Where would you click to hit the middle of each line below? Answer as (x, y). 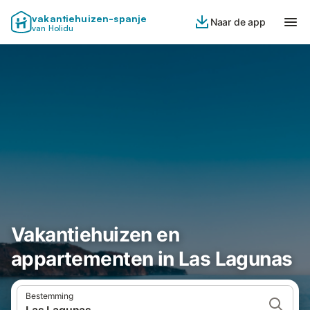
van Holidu (53, 28)
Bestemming (49, 296)
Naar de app (238, 22)
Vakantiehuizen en (95, 235)
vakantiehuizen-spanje (90, 18)
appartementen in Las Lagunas (152, 259)
